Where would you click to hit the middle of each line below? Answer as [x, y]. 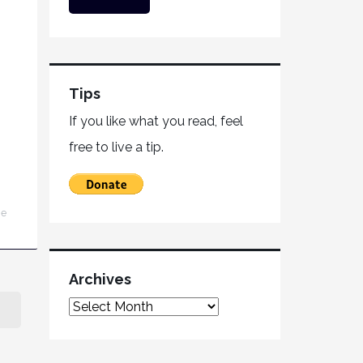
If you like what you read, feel [156, 121]
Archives [100, 279]
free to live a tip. [116, 147]
